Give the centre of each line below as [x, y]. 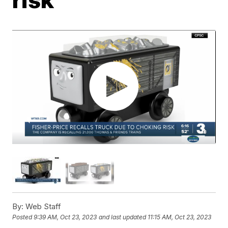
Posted [23, 217]
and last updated [123, 217]
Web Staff [42, 206]
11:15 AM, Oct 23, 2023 [180, 217]
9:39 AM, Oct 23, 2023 [65, 217]
